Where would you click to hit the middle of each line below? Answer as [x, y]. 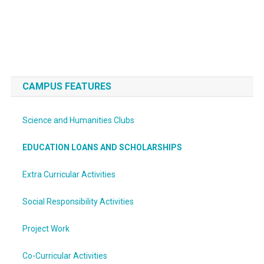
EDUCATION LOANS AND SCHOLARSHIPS [102, 147]
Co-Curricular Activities [65, 256]
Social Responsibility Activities [78, 202]
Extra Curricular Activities [69, 174]
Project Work [46, 229]
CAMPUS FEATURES [67, 86]
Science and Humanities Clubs [78, 120]
